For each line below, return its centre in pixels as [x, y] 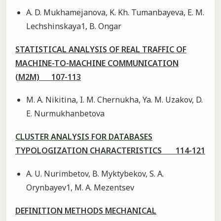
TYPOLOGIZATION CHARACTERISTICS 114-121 [110, 151]
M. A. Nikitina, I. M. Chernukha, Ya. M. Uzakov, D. [114, 100]
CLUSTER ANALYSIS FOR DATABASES [84, 137]
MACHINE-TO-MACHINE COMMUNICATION [97, 63]
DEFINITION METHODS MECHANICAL [86, 210]
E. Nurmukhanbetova [65, 114]
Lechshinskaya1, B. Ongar [74, 26]
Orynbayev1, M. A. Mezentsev [80, 187]
